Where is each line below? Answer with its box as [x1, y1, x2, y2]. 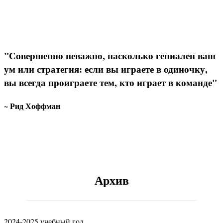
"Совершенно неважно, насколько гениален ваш [4, 49, 216, 63]
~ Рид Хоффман [4, 100, 60, 111]
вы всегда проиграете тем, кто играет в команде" [4, 76, 217, 90]
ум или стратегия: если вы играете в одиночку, [4, 62, 208, 76]
